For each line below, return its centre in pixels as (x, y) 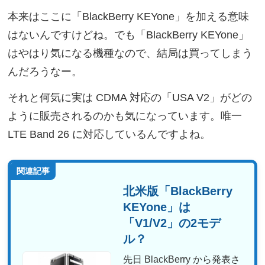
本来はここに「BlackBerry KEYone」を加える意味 (129, 16)
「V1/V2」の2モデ (172, 223)
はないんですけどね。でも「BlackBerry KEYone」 (129, 35)
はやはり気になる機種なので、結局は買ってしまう (130, 53)
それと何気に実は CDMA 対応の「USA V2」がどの (130, 97)
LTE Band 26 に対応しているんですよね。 (109, 134)
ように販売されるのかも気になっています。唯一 (125, 116)
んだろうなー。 (45, 71)
